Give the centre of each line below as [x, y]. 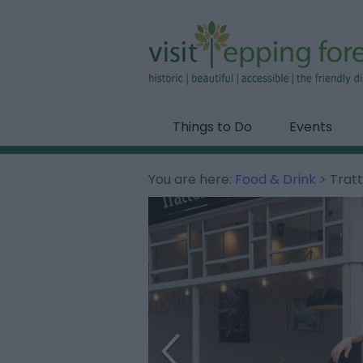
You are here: [192, 179]
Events [311, 127]
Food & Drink [275, 179]
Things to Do [212, 127]
